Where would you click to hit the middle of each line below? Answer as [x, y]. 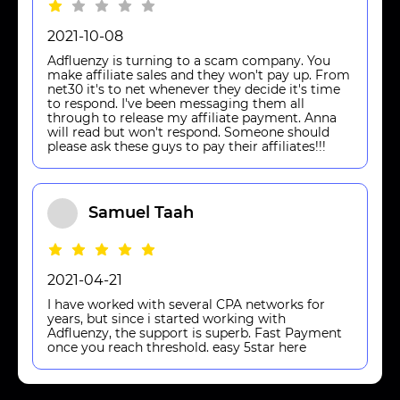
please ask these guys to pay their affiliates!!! [187, 146]
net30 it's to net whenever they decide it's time [194, 89]
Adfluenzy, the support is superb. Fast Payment [195, 333]
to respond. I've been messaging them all [176, 103]
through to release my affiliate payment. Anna [192, 117]
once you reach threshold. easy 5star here [177, 347]
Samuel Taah [141, 213]
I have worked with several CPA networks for [186, 304]
